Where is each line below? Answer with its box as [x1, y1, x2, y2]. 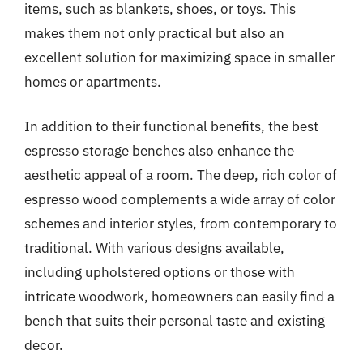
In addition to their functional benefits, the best [24, 117, 318, 135]
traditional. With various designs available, [24, 239, 284, 257]
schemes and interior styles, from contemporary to [24, 215, 337, 233]
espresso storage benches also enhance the [24, 142, 294, 160]
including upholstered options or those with [24, 263, 295, 281]
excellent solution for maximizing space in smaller [24, 48, 335, 66]
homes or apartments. [24, 72, 161, 91]
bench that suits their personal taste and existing [24, 312, 325, 330]
